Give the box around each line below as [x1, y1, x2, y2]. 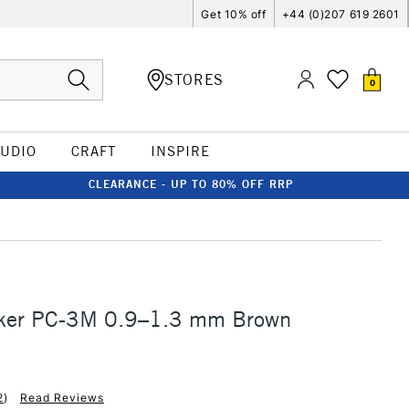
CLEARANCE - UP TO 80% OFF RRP [89, 177, 293, 191]
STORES [164, 69, 224, 89]
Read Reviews [19, 390, 104, 404]
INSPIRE [150, 142, 210, 160]
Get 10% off [201, 6, 267, 21]
